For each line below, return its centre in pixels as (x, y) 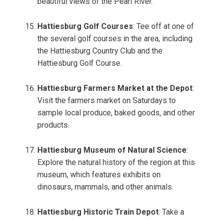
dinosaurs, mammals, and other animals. (105, 187)
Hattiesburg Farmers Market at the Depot (115, 88)
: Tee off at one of (164, 27)
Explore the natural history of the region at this (116, 163)
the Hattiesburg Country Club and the (100, 51)
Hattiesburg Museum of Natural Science (112, 150)
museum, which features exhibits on (99, 175)
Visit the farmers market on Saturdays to (107, 101)
